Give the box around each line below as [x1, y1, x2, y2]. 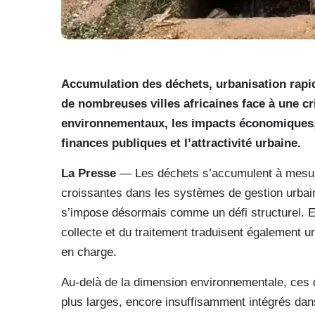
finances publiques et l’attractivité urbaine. [61, 136, 301, 150]
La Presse [61, 167, 116, 180]
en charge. [61, 245, 117, 259]
